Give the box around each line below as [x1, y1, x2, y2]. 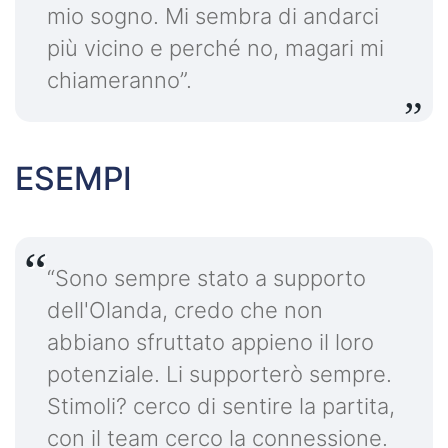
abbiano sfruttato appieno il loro [47, 329, 374, 356]
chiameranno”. [47, 67, 192, 94]
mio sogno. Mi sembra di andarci [47, 3, 379, 30]
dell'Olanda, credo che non [47, 297, 323, 324]
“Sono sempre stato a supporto [47, 265, 366, 292]
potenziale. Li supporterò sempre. [47, 361, 392, 388]
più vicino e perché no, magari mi [47, 35, 384, 62]
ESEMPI [15, 159, 140, 199]
